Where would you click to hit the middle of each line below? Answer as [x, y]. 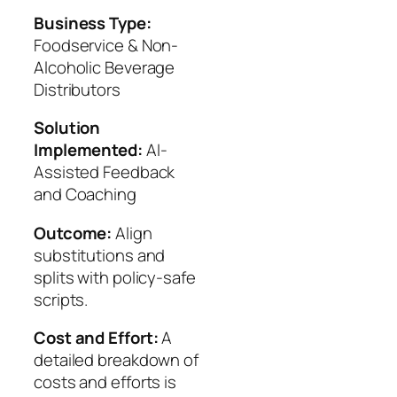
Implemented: [88, 150]
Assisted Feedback [105, 172]
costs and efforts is [105, 382]
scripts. [61, 299]
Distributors [77, 89]
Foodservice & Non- [106, 45]
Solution [67, 128]
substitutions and [100, 255]
